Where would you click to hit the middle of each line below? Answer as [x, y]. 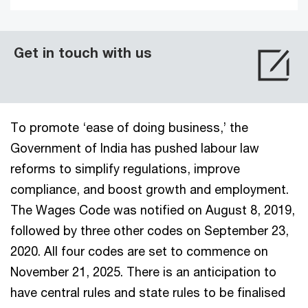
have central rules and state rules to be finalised [148, 292]
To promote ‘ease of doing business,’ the [129, 127]
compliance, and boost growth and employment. [150, 189]
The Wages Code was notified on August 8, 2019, [153, 210]
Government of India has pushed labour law [135, 148]
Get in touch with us [82, 53]
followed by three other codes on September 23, [150, 230]
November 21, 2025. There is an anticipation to [143, 272]
